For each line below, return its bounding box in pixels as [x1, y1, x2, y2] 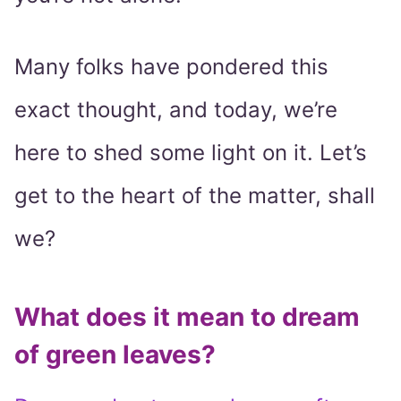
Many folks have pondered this [14, 54, 328, 81]
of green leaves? [14, 339, 216, 371]
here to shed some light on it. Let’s [14, 140, 367, 166]
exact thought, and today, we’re [14, 97, 337, 124]
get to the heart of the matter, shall [14, 183, 375, 209]
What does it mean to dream [14, 302, 360, 333]
